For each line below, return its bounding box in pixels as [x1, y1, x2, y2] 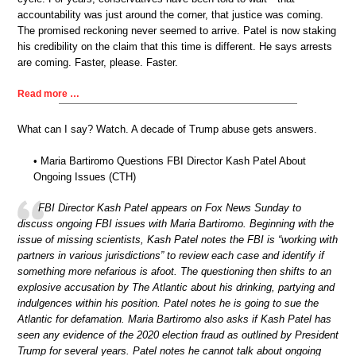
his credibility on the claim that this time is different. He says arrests [17, 40, 332, 52]
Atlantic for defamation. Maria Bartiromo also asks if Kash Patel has [17, 313, 331, 326]
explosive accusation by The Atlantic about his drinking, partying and [17, 281, 335, 294]
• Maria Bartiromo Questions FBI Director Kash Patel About [33, 154, 306, 167]
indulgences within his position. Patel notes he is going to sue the [17, 297, 319, 310]
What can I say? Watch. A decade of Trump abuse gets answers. [17, 123, 317, 136]
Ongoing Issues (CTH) [33, 170, 136, 183]
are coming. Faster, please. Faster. [17, 56, 178, 68]
